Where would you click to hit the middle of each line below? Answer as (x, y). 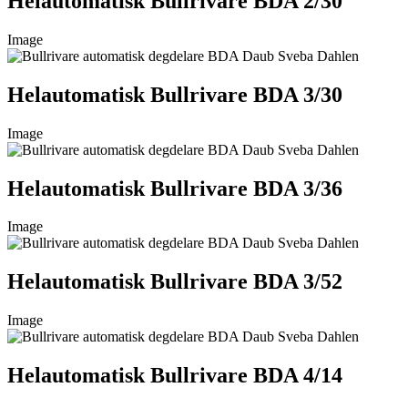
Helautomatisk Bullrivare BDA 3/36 (175, 188)
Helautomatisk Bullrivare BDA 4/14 (175, 376)
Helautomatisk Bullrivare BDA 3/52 (175, 282)
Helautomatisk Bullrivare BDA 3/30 (175, 94)
